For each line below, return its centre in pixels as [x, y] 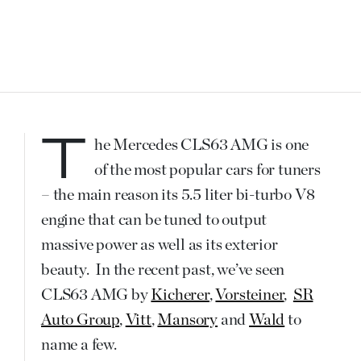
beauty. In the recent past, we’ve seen [163, 270]
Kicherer [180, 295]
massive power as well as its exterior [160, 245]
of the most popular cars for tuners [207, 170]
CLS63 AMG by [96, 295]
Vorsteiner [250, 295]
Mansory [188, 320]
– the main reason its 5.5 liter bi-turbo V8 [178, 195]
